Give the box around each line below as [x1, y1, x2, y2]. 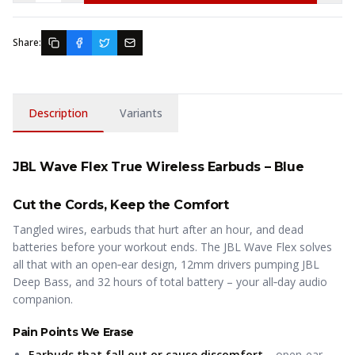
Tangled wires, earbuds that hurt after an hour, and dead [13, 222, 303, 237]
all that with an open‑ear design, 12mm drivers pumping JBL [13, 257, 319, 272]
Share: [13, 36, 41, 49]
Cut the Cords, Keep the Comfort [13, 197, 229, 212]
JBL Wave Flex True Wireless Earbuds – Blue [13, 159, 304, 174]
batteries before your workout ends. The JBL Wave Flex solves [13, 239, 332, 254]
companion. [13, 292, 73, 307]
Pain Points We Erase [13, 325, 134, 339]
